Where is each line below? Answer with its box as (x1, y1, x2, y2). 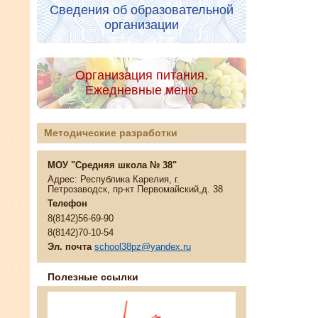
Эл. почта (48, 242, 92, 253)
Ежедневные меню (85, 82, 198, 97)
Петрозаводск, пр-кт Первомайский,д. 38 (48, 185, 223, 195)
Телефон (48, 199, 87, 209)
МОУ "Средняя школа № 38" (48, 160, 177, 170)
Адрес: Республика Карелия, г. (48, 175, 180, 185)
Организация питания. (75, 67, 208, 82)
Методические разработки (44, 127, 177, 138)
